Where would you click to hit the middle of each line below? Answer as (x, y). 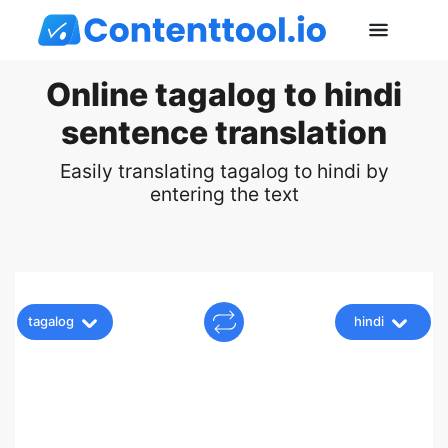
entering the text (224, 194)
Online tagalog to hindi (224, 94)
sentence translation (224, 132)
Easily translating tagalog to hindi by (224, 171)
